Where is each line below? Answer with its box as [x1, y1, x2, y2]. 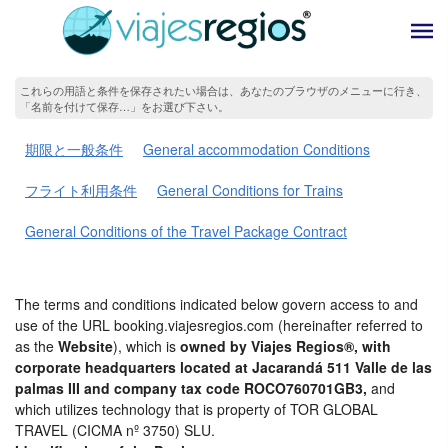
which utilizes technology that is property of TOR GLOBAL [15, 399, 378, 419]
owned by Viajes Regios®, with [180, 336, 391, 356]
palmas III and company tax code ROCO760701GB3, [15, 378, 367, 398]
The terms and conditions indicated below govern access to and [15, 294, 418, 314]
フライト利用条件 [25, 180, 137, 200]
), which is [113, 336, 180, 356]
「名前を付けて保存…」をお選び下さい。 [20, 97, 229, 114]
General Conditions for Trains [157, 180, 343, 200]
